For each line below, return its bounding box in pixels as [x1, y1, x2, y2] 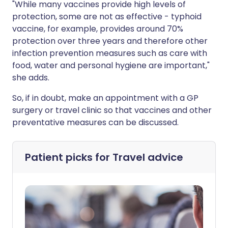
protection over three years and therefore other [12, 35, 208, 47]
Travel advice [112, 150, 183, 164]
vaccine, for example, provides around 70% [12, 23, 183, 35]
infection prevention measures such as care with [12, 47, 207, 59]
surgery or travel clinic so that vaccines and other [12, 104, 212, 116]
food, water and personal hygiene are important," [12, 60, 210, 71]
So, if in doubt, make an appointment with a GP [12, 92, 198, 104]
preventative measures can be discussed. [12, 117, 179, 128]
